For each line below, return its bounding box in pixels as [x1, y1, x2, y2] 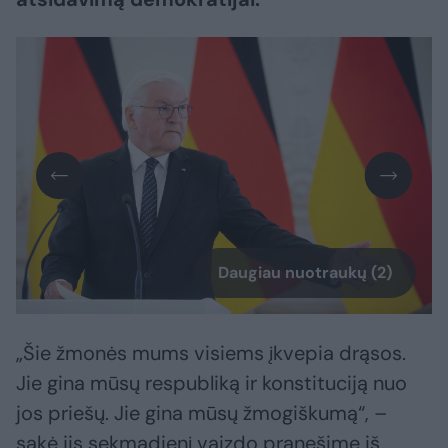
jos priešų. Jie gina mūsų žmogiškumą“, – [16, 400, 387, 427]
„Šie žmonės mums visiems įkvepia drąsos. [16, 340, 406, 367]
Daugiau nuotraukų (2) [218, 262, 392, 284]
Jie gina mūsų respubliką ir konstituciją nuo [16, 370, 407, 397]
